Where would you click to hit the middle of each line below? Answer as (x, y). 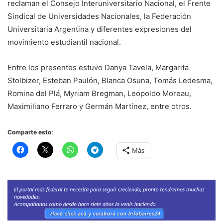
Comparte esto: (30, 132)
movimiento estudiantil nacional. (64, 42)
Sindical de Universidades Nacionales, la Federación (99, 16)
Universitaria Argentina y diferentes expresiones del (100, 29)
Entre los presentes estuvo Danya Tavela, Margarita (98, 67)
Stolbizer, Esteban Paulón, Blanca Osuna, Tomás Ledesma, (110, 80)
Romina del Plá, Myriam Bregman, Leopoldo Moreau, (99, 93)
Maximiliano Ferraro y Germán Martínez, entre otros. (100, 106)
